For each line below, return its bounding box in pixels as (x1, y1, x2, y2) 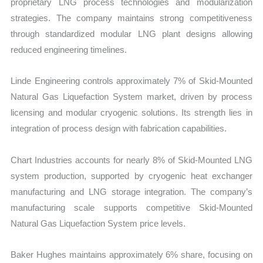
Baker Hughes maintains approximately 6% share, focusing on (11, 249, 252, 259)
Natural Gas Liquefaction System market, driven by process (11, 92, 252, 102)
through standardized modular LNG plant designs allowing (11, 29, 252, 39)
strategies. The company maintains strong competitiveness (11, 13, 252, 23)
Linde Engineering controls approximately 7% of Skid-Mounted (11, 76, 252, 86)
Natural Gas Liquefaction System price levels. (11, 218, 186, 228)
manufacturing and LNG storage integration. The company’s (11, 186, 252, 197)
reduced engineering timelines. (11, 45, 127, 55)
